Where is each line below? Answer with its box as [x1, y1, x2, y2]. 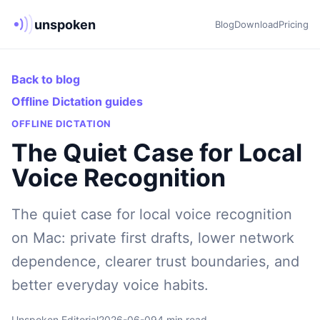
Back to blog [11, 72, 80, 86]
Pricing [279, 18, 309, 30]
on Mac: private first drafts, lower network [11, 229, 294, 246]
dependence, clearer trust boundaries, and [11, 253, 299, 270]
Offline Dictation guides [11, 94, 143, 109]
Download [234, 18, 279, 30]
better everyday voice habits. [11, 276, 209, 294]
